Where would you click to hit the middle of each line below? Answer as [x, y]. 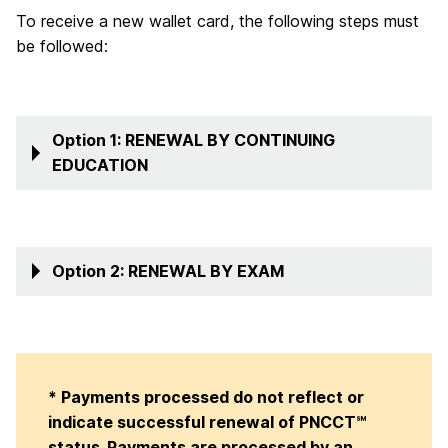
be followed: [62, 45]
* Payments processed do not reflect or [206, 396]
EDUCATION [100, 164]
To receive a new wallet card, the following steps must [217, 20]
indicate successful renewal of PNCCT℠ [207, 421]
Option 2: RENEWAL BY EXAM [168, 270]
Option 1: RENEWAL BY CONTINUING [193, 139]
